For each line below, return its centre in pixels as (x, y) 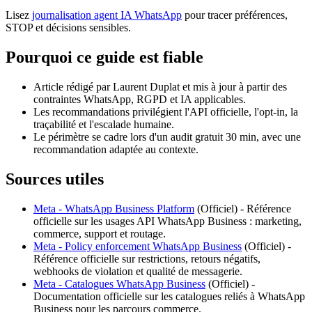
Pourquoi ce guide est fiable (104, 57)
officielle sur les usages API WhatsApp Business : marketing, (167, 221)
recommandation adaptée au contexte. (116, 149)
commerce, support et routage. (100, 233)
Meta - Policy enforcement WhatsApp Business (138, 246)
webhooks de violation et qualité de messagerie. (138, 271)
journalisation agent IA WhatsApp (107, 15)
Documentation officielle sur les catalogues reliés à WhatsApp (169, 296)
